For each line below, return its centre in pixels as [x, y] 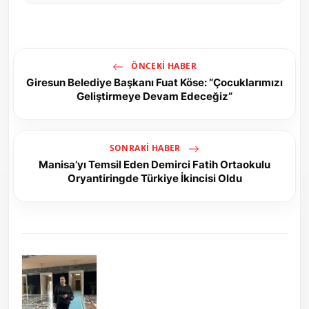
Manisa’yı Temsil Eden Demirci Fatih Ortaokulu [154, 164]
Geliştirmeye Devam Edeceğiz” [154, 96]
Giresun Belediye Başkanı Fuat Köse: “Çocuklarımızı [154, 82]
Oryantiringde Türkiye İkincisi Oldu [154, 178]
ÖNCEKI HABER [163, 66]
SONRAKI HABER [146, 148]
